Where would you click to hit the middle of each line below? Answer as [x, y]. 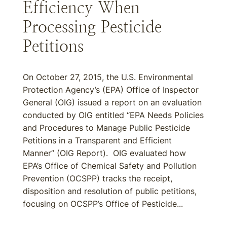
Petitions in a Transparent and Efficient [97, 140]
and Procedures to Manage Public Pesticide [106, 128]
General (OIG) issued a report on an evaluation [112, 102]
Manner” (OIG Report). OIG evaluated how [104, 153]
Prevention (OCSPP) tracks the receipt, [98, 178]
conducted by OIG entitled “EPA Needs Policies [113, 115]
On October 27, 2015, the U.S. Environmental [108, 77]
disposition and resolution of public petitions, [110, 191]
